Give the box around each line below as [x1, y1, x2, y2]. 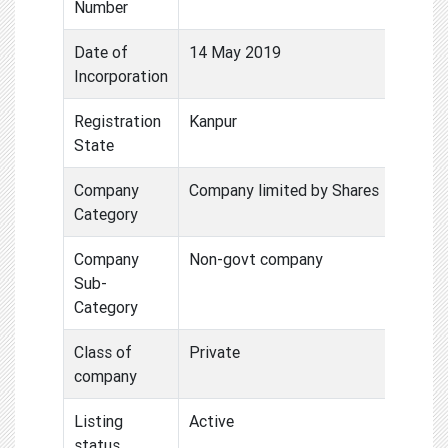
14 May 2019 [189, 41, 281, 62]
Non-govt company [189, 248, 323, 269]
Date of [74, 41, 128, 62]
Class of [74, 341, 132, 362]
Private [189, 341, 240, 362]
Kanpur [189, 110, 237, 131]
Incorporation [74, 65, 168, 86]
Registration [74, 110, 161, 131]
